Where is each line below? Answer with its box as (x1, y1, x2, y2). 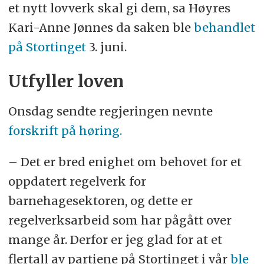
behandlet (193, 20, 255, 35)
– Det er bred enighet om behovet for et (8, 154, 242, 170)
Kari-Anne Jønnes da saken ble (8, 20, 194, 35)
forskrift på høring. (8, 123, 122, 138)
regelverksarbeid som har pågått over (8, 213, 232, 228)
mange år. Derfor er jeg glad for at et (8, 232, 222, 247)
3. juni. (85, 39, 127, 55)
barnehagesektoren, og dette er (8, 193, 193, 209)
